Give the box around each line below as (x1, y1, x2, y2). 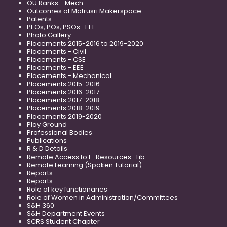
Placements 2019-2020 (27, 111, 102, 121)
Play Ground (27, 119, 67, 129)
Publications (27, 135, 67, 145)
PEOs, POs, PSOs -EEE (27, 22, 96, 32)
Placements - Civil (27, 46, 86, 56)
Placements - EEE (27, 62, 84, 72)
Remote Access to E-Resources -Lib (27, 152, 145, 162)
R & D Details (27, 143, 67, 154)
